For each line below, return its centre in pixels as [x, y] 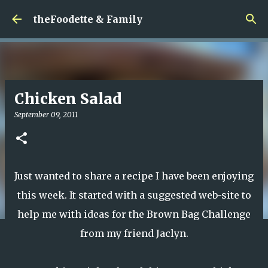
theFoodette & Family [88, 19]
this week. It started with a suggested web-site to [134, 195]
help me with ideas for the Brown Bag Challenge [134, 214]
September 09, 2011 [46, 115]
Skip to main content [134, 15]
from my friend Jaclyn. [134, 233]
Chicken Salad [68, 99]
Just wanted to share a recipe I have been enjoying [134, 176]
